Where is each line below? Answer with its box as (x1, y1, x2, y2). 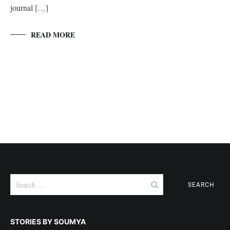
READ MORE (31, 29, 75, 41)
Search (10, 174, 32, 185)
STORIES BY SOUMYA (10, 217, 86, 226)
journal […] (10, 2, 48, 13)
